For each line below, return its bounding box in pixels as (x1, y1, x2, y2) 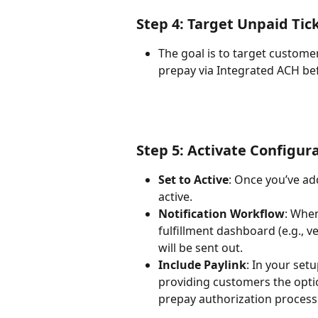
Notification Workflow (158, 206, 285, 222)
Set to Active (158, 172, 229, 188)
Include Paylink (158, 257, 246, 273)
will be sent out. (158, 240, 243, 256)
